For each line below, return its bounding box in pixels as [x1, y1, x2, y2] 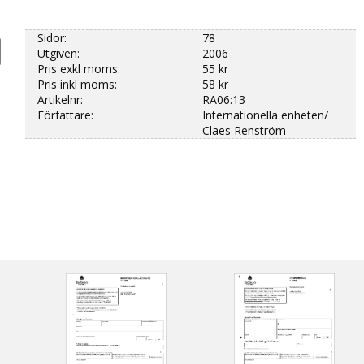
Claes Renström [202, 123, 287, 139]
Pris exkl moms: [37, 61, 120, 77]
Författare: [37, 107, 93, 123]
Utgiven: [37, 45, 80, 62]
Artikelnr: [37, 92, 83, 108]
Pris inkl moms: [37, 76, 117, 93]
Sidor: [37, 30, 67, 46]
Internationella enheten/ [202, 107, 329, 123]
